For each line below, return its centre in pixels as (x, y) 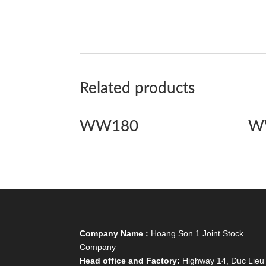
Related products (137, 88)
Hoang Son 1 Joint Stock (196, 234)
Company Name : (114, 234)
